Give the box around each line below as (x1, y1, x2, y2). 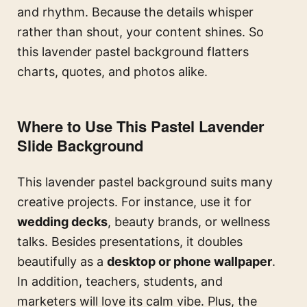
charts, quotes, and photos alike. (17, 64, 208, 79)
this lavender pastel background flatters (17, 45, 249, 60)
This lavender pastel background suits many (17, 175, 273, 190)
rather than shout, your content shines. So (17, 25, 264, 40)
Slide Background (17, 134, 143, 157)
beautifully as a (17, 254, 107, 269)
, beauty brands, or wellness (108, 214, 270, 230)
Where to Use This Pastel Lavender (17, 115, 265, 138)
